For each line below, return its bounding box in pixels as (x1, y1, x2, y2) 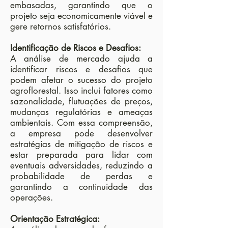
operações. (10, 192, 53, 203)
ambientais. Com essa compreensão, (10, 117, 153, 128)
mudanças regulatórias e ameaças (10, 106, 153, 118)
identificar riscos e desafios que (10, 64, 153, 75)
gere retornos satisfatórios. (10, 21, 111, 32)
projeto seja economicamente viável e (10, 10, 153, 21)
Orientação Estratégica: (10, 213, 100, 224)
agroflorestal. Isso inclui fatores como (10, 85, 153, 96)
